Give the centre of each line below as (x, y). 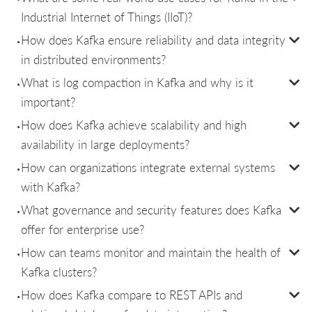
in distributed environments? (93, 59)
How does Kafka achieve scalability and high (134, 124)
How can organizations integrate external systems (148, 167)
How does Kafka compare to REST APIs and (132, 294)
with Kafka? (50, 186)
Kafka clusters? (59, 271)
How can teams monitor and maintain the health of (151, 252)
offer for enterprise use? (83, 229)
